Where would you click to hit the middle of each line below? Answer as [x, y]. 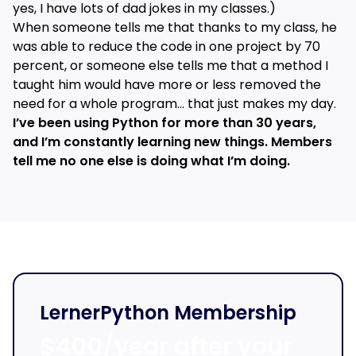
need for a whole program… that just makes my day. [174, 104]
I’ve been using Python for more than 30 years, [164, 123]
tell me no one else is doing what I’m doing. [151, 161]
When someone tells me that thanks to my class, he [175, 28]
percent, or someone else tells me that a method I [170, 66]
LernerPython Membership [168, 313]
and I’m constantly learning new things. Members [172, 142]
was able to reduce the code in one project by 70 [166, 47]
